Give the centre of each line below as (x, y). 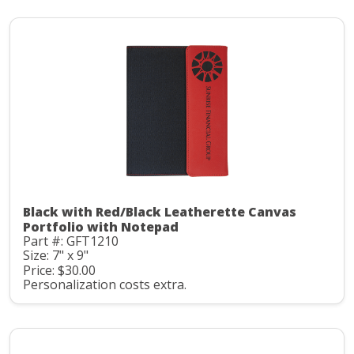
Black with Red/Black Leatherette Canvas (160, 211)
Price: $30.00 (59, 270)
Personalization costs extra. (105, 285)
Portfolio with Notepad (101, 226)
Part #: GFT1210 (71, 241)
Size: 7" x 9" (56, 256)
